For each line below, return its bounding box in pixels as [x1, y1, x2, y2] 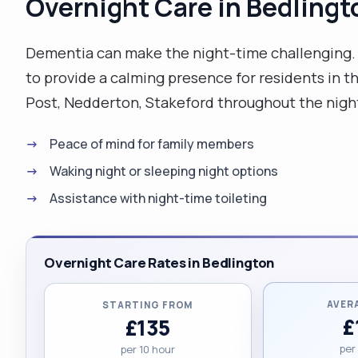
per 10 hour [120, 341, 175, 356]
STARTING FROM [102, 298, 193, 311]
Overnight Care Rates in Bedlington [44, 253, 275, 272]
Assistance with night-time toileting [50, 189, 267, 207]
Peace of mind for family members [50, 134, 254, 153]
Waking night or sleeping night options [50, 161, 278, 180]
